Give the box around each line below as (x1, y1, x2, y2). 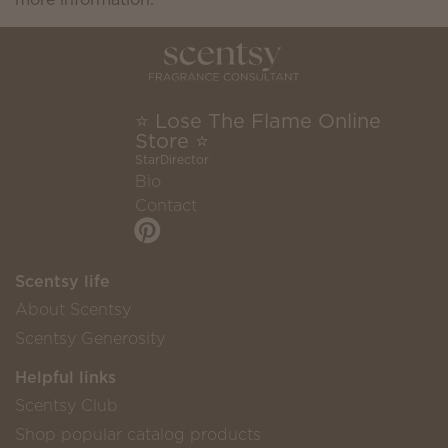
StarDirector (135, 151, 210, 169)
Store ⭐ (135, 127, 210, 156)
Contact (135, 194, 198, 217)
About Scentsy (15, 298, 131, 321)
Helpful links (15, 366, 116, 389)
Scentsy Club (15, 394, 118, 417)
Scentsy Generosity (15, 327, 165, 350)
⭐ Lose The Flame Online (135, 107, 382, 136)
